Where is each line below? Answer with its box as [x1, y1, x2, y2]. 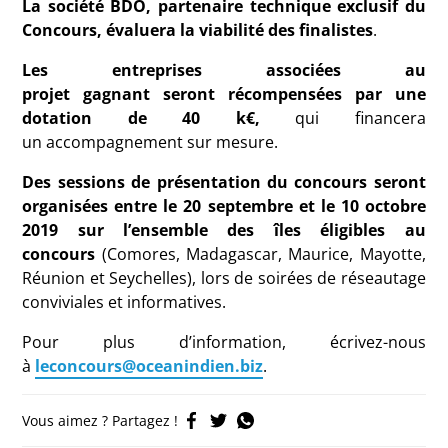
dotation [22, 107, 128, 129]
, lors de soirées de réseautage [192, 267, 426, 289]
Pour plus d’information [22, 331, 282, 353]
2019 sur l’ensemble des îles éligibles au [22, 219, 426, 241]
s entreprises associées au [40, 59, 426, 81]
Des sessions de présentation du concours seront [22, 171, 426, 193]
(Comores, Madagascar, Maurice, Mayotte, [95, 243, 426, 265]
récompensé [227, 83, 325, 105]
